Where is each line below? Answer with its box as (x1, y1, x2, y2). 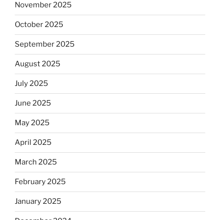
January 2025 (15, 197, 61, 206)
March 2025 (15, 158, 57, 167)
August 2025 (15, 59, 60, 69)
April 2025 (15, 138, 52, 147)
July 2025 (15, 79, 48, 88)
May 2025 (15, 118, 50, 128)
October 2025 (15, 20, 63, 29)
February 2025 (15, 177, 66, 187)
